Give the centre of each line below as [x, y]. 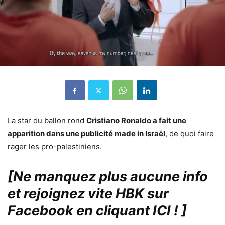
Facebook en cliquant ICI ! [93, 211]
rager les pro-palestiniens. [55, 147]
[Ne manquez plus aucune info [108, 177]
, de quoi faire [190, 134]
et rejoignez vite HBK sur [88, 194]
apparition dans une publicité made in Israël [86, 134]
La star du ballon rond [47, 121]
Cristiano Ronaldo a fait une [136, 121]
